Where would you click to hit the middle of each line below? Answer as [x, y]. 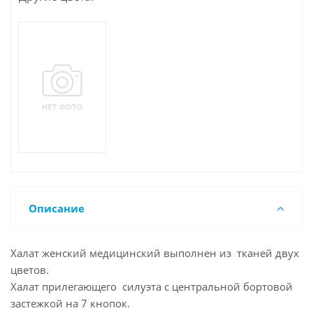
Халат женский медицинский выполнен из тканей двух [155, 253]
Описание [57, 209]
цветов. [30, 270]
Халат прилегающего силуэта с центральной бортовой [152, 287]
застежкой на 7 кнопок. [70, 304]
